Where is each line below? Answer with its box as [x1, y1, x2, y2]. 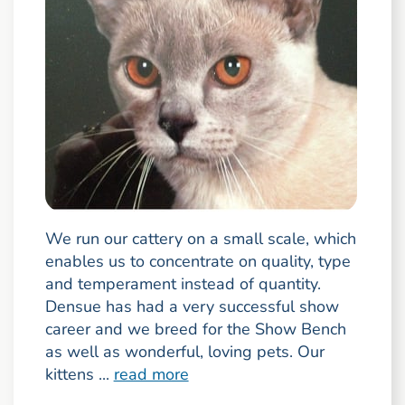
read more [113, 363, 189, 386]
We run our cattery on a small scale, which [44, 228, 356, 250]
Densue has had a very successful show [44, 296, 339, 318]
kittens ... [44, 363, 114, 386]
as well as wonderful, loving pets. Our [44, 341, 325, 363]
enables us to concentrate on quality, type [44, 250, 351, 273]
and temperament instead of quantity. [44, 273, 321, 296]
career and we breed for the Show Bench [44, 318, 346, 341]
